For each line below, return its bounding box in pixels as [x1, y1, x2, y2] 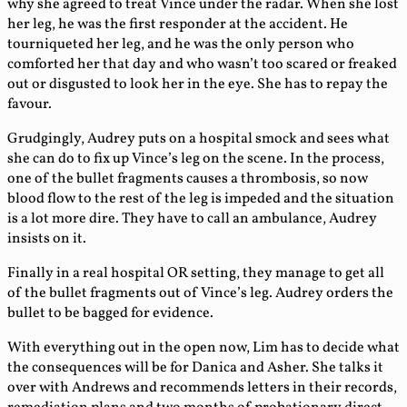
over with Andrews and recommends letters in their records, [7, 378, 397, 399]
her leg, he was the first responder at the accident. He [7, 15, 348, 35]
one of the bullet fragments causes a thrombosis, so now [7, 169, 368, 190]
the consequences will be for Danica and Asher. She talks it [7, 358, 383, 379]
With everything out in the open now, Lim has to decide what [7, 338, 400, 359]
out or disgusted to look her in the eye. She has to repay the [7, 74, 388, 95]
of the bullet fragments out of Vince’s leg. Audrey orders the [7, 283, 393, 304]
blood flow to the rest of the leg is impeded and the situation [7, 189, 394, 210]
